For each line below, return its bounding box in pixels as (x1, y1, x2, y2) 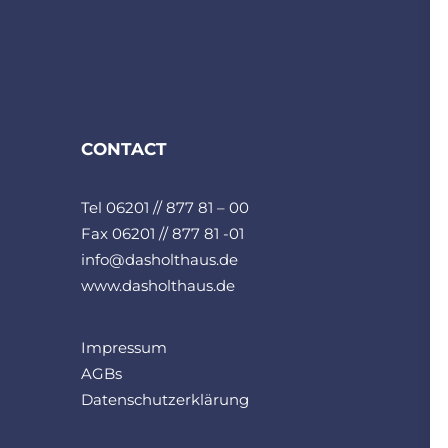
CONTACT (81, 139, 167, 159)
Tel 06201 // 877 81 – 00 (81, 198, 249, 217)
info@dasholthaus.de (81, 250, 238, 269)
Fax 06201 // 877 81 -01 (81, 224, 244, 243)
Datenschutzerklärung (81, 390, 249, 409)
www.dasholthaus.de (81, 276, 235, 295)
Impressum (81, 338, 167, 357)
